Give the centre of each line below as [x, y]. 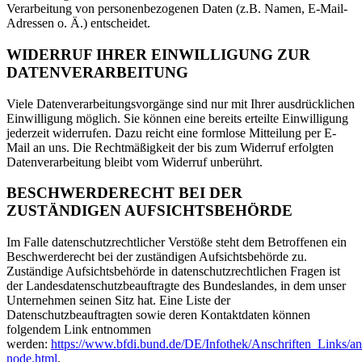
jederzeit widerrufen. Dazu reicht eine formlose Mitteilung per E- [171, 133]
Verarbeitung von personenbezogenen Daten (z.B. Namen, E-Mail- [177, 9]
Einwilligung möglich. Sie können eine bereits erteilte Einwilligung [177, 118]
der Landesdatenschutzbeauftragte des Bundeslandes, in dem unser [176, 285]
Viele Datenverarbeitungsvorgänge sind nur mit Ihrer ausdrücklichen [181, 103]
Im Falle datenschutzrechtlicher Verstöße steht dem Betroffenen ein [177, 242]
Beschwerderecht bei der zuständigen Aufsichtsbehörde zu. [157, 256]
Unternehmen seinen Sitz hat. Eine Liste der [118, 300]
